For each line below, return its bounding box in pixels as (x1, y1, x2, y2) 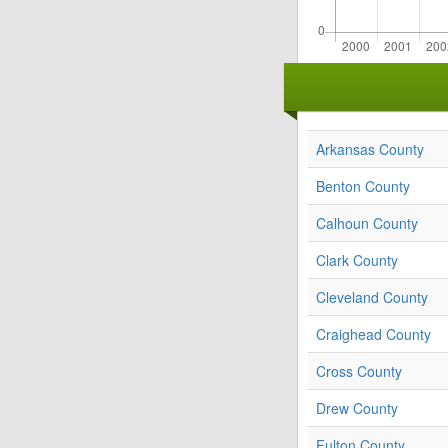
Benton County (316, 176, 410, 197)
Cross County (316, 361, 402, 382)
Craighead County (316, 324, 431, 345)
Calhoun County (316, 213, 418, 234)
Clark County (316, 250, 398, 271)
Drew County (316, 398, 398, 419)
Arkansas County (316, 139, 424, 160)
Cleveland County (316, 287, 428, 308)
